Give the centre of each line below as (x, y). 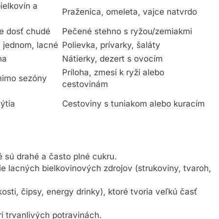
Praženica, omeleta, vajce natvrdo (130, 13)
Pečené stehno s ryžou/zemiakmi (127, 33)
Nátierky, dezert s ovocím (112, 60)
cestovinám (85, 86)
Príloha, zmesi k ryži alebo (113, 74)
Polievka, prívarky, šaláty (111, 47)
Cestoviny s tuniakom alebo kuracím (133, 105)
